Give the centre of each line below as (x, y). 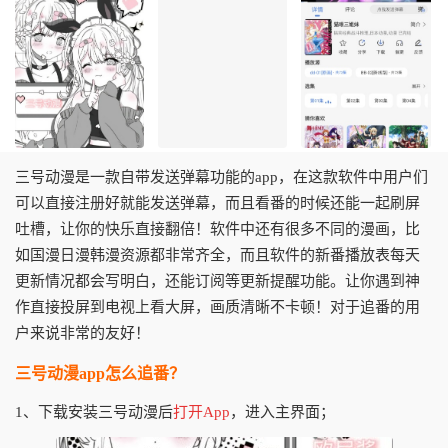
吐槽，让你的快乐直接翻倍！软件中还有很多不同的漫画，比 (217, 229)
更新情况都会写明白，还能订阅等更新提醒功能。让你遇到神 (217, 281)
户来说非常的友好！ (82, 333)
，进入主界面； (282, 412)
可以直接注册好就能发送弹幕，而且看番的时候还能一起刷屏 (217, 203)
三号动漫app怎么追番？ (100, 373)
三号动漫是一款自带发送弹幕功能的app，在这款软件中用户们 (221, 177)
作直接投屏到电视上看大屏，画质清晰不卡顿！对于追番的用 (217, 307)
